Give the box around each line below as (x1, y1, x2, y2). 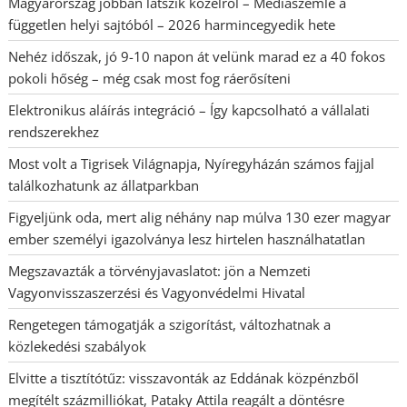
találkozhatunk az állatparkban (8, 176, 200, 195)
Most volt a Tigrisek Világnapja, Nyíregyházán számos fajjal (8, 154, 375, 174)
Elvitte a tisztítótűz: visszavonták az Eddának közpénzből (8, 369, 360, 388)
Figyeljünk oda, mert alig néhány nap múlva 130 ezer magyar (8, 208, 392, 227)
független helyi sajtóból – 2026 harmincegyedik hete (8, 15, 336, 35)
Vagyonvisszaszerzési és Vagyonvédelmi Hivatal (8, 283, 306, 303)
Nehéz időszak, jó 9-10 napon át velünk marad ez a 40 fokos (8, 47, 386, 66)
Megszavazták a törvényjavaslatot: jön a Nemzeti (8, 262, 312, 281)
